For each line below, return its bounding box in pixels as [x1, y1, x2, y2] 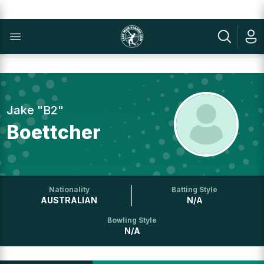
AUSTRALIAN [41, 195, 98, 205]
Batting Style [171, 185, 218, 194]
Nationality [48, 185, 90, 194]
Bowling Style [107, 216, 157, 225]
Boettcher [6, 121, 101, 144]
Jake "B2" [6, 103, 64, 117]
